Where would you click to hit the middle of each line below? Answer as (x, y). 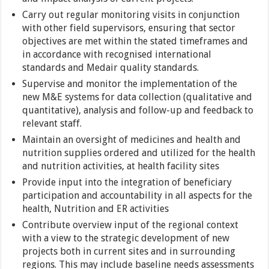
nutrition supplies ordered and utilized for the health (139, 153)
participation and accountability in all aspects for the (138, 195)
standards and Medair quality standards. (111, 68)
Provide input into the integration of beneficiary (127, 182)
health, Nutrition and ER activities (96, 209)
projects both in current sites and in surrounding (129, 251)
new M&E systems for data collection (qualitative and (138, 97)
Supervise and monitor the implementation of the (130, 84)
